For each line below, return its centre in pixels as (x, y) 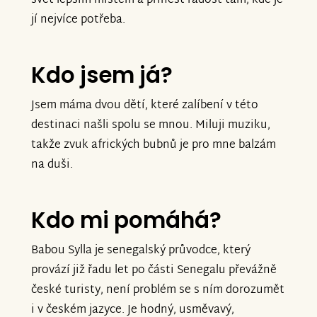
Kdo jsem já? (102, 75)
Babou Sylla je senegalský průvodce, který (141, 250)
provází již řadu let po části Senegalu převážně (154, 270)
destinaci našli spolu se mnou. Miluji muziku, (151, 126)
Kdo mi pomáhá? (126, 220)
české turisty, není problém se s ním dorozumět (158, 290)
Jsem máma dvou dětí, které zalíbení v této (145, 106)
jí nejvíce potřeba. (78, 21)
